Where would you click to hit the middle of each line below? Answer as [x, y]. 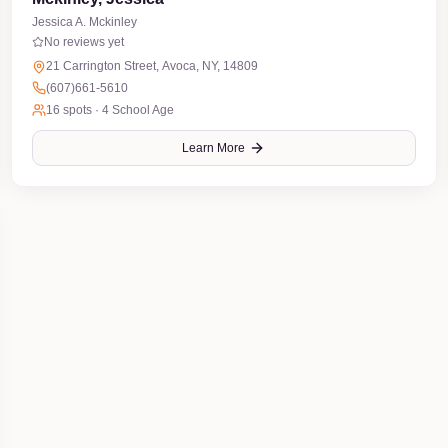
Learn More [214, 148]
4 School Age [137, 110]
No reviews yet [83, 42]
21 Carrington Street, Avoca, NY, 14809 [151, 66]
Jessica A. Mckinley [84, 22]
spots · [80, 110]
